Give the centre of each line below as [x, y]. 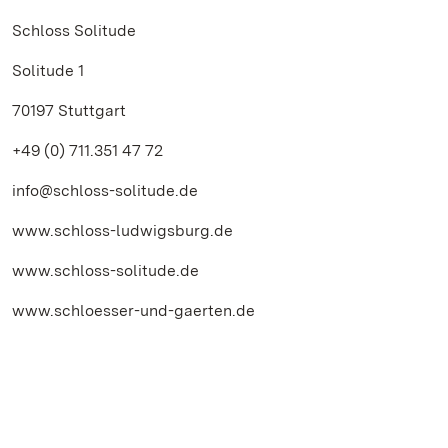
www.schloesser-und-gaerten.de [133, 310]
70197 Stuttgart [69, 110]
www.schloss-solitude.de [105, 270]
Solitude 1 [48, 70]
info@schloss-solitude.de [105, 190]
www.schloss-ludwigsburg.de [122, 230]
